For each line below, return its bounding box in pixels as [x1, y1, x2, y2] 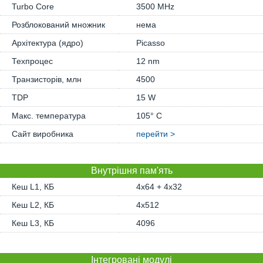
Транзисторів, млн [12, 75, 82, 84]
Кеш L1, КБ [12, 182, 54, 191]
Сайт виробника [12, 129, 73, 139]
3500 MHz [136, 2, 174, 11]
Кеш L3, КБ [12, 218, 54, 228]
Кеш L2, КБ [12, 200, 54, 210]
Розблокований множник [12, 20, 105, 29]
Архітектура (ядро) [12, 38, 83, 48]
